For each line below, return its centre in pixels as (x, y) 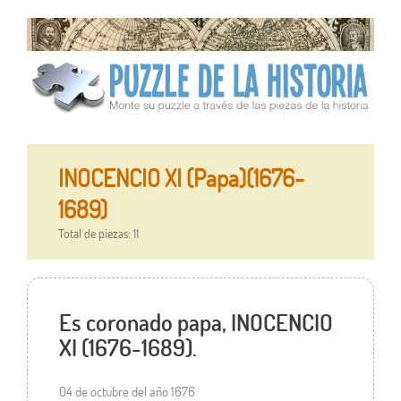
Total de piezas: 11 (98, 234)
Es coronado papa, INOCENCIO (196, 323)
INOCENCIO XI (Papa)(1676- (181, 178)
